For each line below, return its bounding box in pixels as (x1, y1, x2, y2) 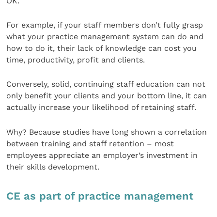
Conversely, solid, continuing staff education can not (6, 79, 206, 89)
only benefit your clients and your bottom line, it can (6, 91, 207, 101)
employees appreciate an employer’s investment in (6, 150, 198, 160)
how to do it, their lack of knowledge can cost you (6, 44, 197, 53)
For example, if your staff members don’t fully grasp (6, 20, 203, 30)
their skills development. (6, 162, 100, 171)
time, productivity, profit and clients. (6, 55, 145, 65)
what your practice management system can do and (6, 32, 204, 42)
